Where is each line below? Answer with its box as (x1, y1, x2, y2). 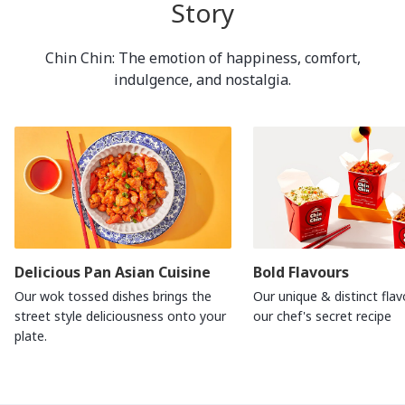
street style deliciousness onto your (14, 306, 226, 325)
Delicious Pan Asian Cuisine (14, 261, 211, 282)
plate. (14, 326, 47, 344)
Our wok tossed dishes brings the (14, 287, 212, 305)
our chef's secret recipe (253, 306, 391, 325)
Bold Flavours (253, 261, 349, 282)
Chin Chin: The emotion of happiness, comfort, (44, 47, 361, 68)
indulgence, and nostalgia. (114, 69, 291, 89)
